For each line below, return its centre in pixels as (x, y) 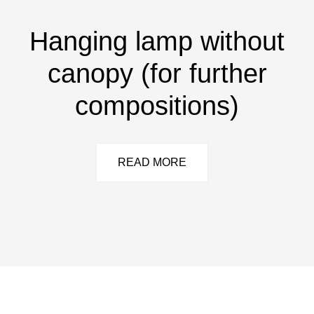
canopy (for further (157, 74)
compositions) (157, 106)
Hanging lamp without (157, 41)
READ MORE (152, 163)
